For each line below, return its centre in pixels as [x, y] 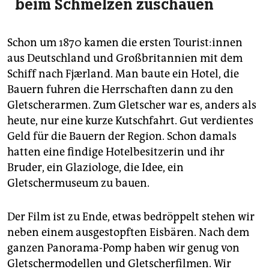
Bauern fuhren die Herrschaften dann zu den [120, 90]
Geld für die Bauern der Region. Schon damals [122, 137]
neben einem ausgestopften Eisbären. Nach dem [128, 233]
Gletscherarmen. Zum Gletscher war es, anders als [132, 105]
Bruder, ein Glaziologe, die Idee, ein [95, 168]
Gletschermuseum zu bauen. [78, 183]
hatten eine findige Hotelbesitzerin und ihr [116, 152]
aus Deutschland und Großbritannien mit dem [125, 59]
